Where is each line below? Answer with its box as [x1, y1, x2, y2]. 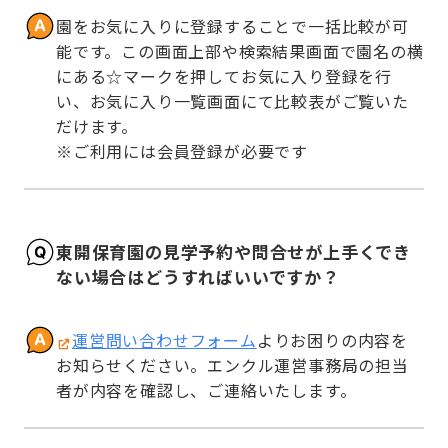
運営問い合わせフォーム [72, 328, 257, 353]
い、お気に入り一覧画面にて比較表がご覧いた [56, 88, 409, 113]
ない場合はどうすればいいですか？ [56, 264, 340, 290]
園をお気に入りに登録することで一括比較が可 [56, 13, 409, 38]
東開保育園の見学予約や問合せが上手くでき [56, 239, 411, 265]
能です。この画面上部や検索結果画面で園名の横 [56, 38, 424, 63]
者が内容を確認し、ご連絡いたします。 [56, 378, 357, 403]
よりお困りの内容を [256, 328, 409, 353]
